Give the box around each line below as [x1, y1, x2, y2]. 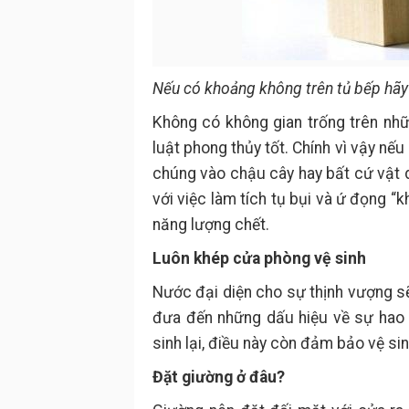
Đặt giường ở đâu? [152, 368, 285, 386]
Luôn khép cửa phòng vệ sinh [152, 249, 366, 267]
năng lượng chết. [152, 215, 269, 234]
